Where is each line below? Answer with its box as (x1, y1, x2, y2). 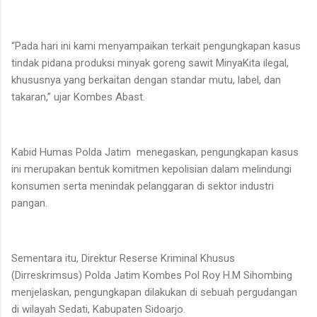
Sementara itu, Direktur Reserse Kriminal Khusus (11, 251, 235, 265)
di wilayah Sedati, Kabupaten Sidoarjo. (11, 302, 185, 316)
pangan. (11, 196, 47, 209)
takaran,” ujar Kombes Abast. (11, 90, 145, 103)
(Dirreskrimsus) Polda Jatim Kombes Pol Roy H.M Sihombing (11, 268, 292, 282)
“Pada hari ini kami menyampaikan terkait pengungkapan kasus (11, 39, 301, 52)
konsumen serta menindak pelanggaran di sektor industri (11, 179, 274, 192)
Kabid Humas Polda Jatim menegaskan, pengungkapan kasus (11, 145, 299, 158)
